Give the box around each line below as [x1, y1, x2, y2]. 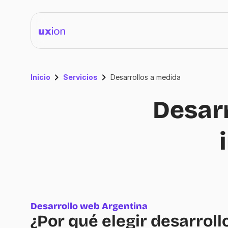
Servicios [63, 73, 98, 81]
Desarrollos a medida [110, 73, 181, 81]
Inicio [31, 73, 50, 81]
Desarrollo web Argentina [31, 201, 148, 212]
